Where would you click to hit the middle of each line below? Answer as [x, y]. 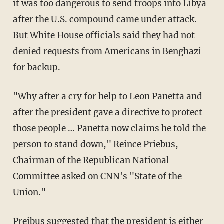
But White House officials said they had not [104, 35]
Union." [29, 192]
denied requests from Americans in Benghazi [107, 51]
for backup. [36, 67]
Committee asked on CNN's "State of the [97, 176]
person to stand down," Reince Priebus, [95, 144]
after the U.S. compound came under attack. [105, 19]
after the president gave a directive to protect [107, 112]
